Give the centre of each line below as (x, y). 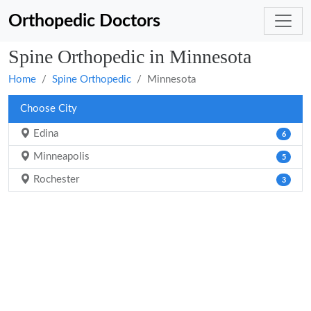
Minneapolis (60, 157)
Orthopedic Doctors (84, 21)
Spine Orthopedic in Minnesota (130, 57)
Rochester (55, 179)
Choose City (49, 109)
